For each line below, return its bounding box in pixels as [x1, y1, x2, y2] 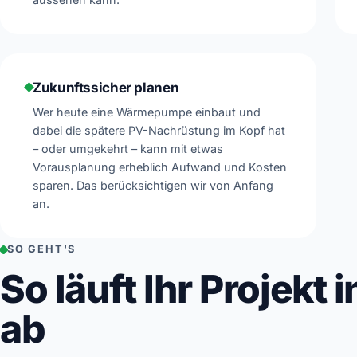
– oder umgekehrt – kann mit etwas [33, 141, 223, 155]
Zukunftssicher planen [33, 79, 179, 96]
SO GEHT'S [7, 243, 76, 255]
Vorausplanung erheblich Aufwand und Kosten [33, 159, 287, 174]
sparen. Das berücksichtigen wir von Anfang [33, 178, 273, 192]
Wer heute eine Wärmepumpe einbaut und [33, 104, 261, 119]
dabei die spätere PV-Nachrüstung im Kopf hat [33, 123, 285, 137]
